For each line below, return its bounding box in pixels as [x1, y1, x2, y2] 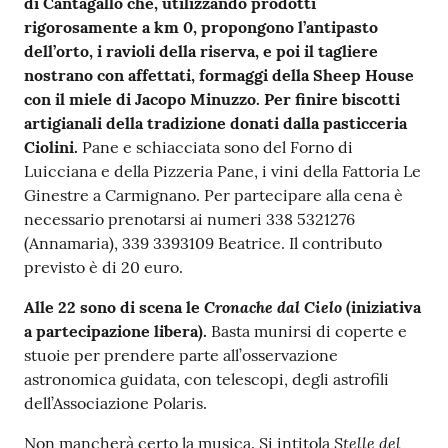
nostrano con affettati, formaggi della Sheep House [24, 65, 414, 86]
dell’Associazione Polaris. [24, 393, 207, 414]
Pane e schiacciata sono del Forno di [82, 137, 353, 158]
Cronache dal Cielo [204, 296, 342, 318]
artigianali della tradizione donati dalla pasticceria [24, 113, 407, 134]
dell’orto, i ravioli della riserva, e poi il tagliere [24, 41, 378, 62]
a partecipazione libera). [24, 321, 211, 342]
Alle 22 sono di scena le [24, 297, 204, 318]
